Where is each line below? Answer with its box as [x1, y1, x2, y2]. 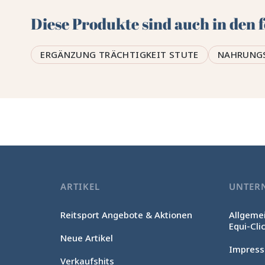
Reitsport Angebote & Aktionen [60, 209, 193, 221]
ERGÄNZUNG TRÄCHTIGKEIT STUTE [40, 49, 199, 60]
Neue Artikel [60, 232, 114, 244]
